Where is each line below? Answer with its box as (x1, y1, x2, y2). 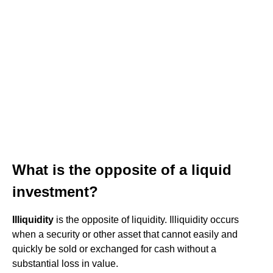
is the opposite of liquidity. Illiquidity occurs (54, 214, 239, 225)
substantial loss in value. (12, 258, 118, 269)
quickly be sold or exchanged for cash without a (12, 244, 216, 254)
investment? (12, 183, 98, 200)
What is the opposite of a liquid (12, 161, 232, 178)
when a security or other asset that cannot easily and (12, 229, 238, 239)
